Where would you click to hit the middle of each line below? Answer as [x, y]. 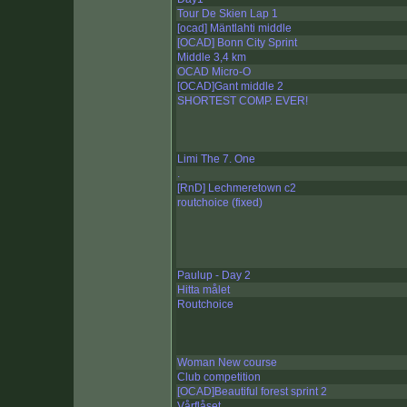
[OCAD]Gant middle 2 [230, 87]
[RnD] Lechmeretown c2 [237, 189]
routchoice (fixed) [220, 203]
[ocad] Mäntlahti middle [234, 29]
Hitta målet [203, 290]
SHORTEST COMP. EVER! [243, 101]
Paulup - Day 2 [214, 276]
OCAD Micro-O [214, 72]
